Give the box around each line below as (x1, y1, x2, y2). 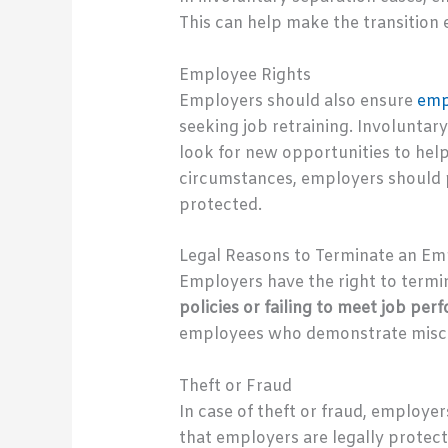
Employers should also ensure (178, 90, 417, 112)
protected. (178, 194, 262, 216)
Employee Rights (178, 64, 311, 86)
